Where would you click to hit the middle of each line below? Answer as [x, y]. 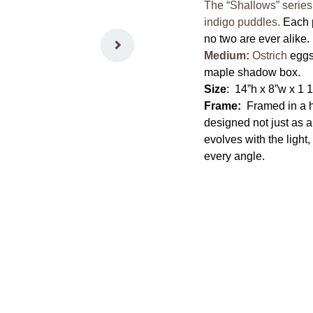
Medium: [227, 56]
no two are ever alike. [257, 39]
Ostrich [268, 56]
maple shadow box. [252, 72]
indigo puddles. [243, 22]
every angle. [234, 156]
